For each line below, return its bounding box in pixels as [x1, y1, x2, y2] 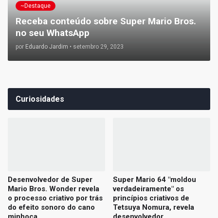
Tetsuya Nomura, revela [113, 203, 194, 212]
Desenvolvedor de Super [8, 175, 92, 184]
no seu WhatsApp [16, 27, 90, 39]
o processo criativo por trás [8, 194, 103, 203]
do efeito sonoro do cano [8, 203, 95, 212]
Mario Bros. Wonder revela [8, 184, 99, 194]
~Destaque [20, 2, 51, 9]
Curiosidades [16, 94, 64, 104]
